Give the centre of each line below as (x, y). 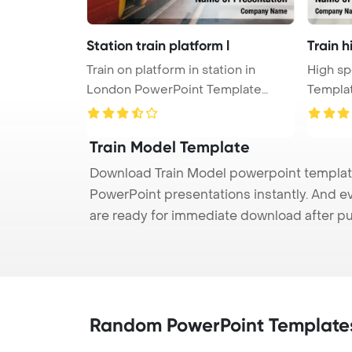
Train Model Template (170, 147)
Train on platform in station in (171, 70)
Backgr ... (112, 109)
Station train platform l (158, 45)
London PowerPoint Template (174, 89)
